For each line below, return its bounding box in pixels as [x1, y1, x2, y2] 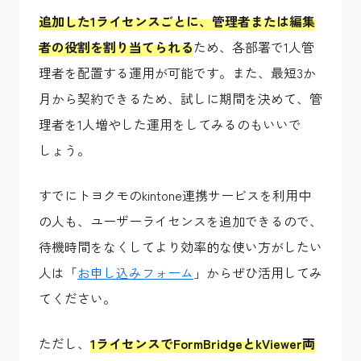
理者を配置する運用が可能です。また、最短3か [39, 62, 316, 82]
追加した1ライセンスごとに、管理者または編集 [39, 10, 315, 31]
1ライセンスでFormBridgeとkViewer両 [90, 333, 315, 353]
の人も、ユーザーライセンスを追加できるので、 [39, 210, 322, 230]
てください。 [39, 288, 116, 308]
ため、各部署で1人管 [193, 36, 314, 56]
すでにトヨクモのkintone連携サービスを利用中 [39, 185, 311, 205]
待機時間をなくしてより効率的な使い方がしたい [39, 236, 322, 256]
